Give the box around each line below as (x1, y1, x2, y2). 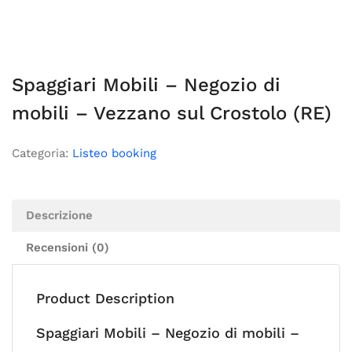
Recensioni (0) (26, 240, 109, 255)
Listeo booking (72, 146, 156, 160)
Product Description (36, 290, 174, 306)
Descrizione (26, 208, 93, 222)
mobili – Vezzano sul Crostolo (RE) (12, 102, 332, 124)
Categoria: (12, 146, 72, 160)
